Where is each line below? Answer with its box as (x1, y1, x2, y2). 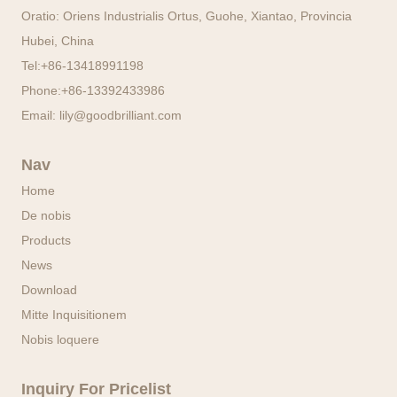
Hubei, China (21, 33, 95, 48)
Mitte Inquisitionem (21, 307, 128, 322)
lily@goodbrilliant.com (59, 107, 183, 122)
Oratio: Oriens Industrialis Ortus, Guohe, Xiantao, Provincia (21, 8, 353, 23)
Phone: (21, 82, 62, 97)
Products (21, 232, 72, 247)
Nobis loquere (21, 331, 100, 346)
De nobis (21, 207, 72, 222)
